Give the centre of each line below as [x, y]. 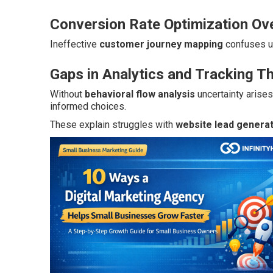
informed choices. [88, 106]
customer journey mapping [161, 44]
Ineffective [75, 44]
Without [67, 94]
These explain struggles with [113, 125]
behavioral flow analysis [140, 94]
